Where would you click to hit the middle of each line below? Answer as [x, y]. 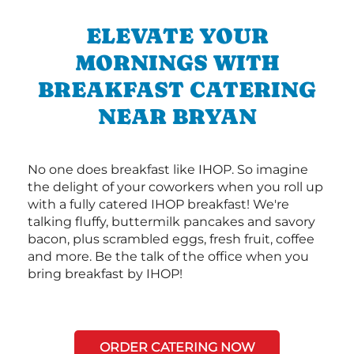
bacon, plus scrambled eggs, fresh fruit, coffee [171, 239]
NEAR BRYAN [177, 116]
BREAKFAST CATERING [177, 89]
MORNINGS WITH [177, 62]
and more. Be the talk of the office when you [168, 256]
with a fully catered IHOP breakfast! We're [158, 204]
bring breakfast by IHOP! [105, 273]
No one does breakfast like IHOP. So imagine [168, 169]
